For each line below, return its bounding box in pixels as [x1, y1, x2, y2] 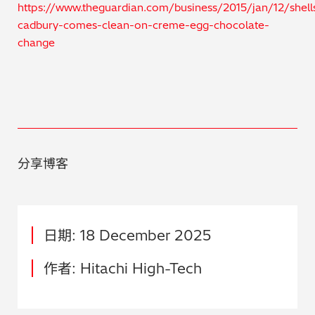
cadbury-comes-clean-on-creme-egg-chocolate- [18, 18, 269, 32]
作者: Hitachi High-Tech [44, 259, 202, 277]
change [18, 36, 55, 50]
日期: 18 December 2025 [44, 226, 212, 244]
